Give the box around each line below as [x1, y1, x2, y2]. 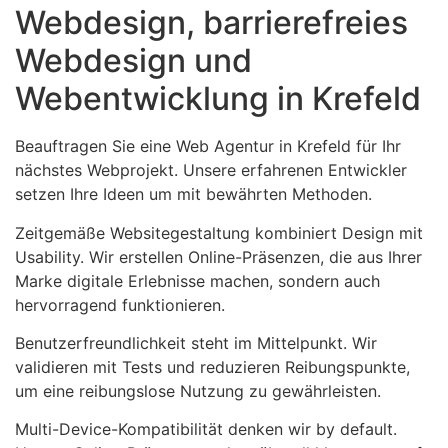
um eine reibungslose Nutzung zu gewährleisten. [15, 380, 381, 401]
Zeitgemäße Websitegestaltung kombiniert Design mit [15, 222, 423, 243]
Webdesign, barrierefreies [15, 3, 408, 43]
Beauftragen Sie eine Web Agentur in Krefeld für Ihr [15, 136, 401, 157]
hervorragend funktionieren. [15, 294, 225, 315]
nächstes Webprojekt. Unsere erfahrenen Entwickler [15, 160, 407, 181]
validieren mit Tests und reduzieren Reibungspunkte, [15, 356, 410, 377]
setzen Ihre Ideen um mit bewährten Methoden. [15, 184, 372, 205]
